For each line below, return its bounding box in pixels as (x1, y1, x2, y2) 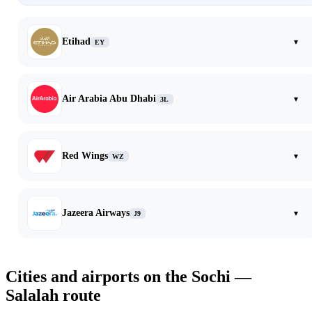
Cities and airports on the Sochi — (6, 267, 251, 286)
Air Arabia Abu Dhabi (62, 93, 156, 104)
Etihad (62, 36, 91, 47)
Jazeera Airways (62, 208, 130, 219)
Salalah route (6, 286, 101, 305)
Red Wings (62, 150, 108, 162)
